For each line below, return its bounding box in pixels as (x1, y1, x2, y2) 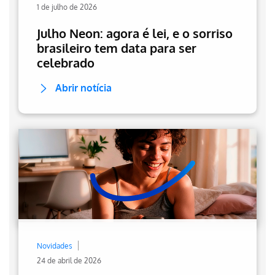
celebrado (37, 55, 95, 71)
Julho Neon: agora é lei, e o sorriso (37, 25, 233, 41)
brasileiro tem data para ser (37, 40, 196, 56)
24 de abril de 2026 (37, 256, 101, 265)
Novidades (37, 241, 72, 250)
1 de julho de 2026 (37, 2, 97, 12)
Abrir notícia (55, 82, 112, 94)
